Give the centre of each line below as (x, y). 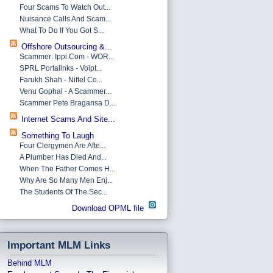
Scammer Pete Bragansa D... (67, 103)
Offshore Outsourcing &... (67, 46)
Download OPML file (109, 208)
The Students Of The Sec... (63, 192)
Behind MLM (30, 263)
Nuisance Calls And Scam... (65, 19)
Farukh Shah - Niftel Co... (61, 80)
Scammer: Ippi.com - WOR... (67, 56)
